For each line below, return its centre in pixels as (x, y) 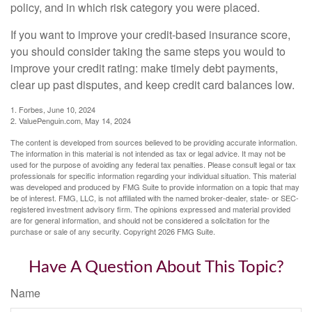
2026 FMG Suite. (187, 231)
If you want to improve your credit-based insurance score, (150, 34)
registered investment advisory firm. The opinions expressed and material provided (150, 209)
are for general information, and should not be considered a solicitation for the (140, 220)
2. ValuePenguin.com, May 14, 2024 (71, 120)
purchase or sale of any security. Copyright (84, 231)
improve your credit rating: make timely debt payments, (144, 68)
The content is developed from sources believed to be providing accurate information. (154, 142)
